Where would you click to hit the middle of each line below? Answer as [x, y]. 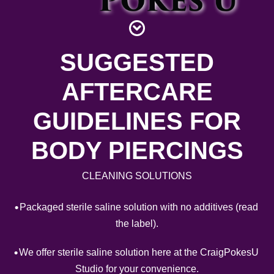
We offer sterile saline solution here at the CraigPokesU [139, 252]
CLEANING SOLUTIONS [137, 176]
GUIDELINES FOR [137, 121]
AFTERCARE [137, 92]
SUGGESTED [137, 62]
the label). [137, 224]
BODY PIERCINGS [137, 150]
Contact [27, 41]
